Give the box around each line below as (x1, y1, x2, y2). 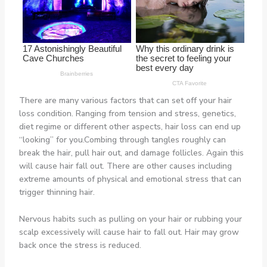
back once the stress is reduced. (18, 239, 141, 251)
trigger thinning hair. (18, 187, 95, 198)
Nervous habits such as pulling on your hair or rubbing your (18, 213, 242, 225)
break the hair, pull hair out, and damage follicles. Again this (18, 147, 244, 159)
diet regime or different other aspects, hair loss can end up (18, 121, 241, 133)
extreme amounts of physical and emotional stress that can (18, 173, 241, 185)
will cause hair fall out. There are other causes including (18, 160, 232, 172)
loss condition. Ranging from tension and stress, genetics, (18, 108, 236, 120)
